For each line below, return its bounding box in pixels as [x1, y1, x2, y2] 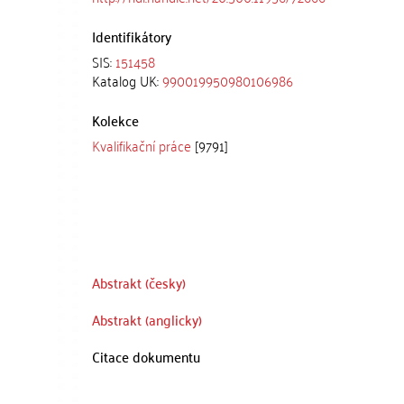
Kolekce [92, 106, 139, 133]
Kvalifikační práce [92, 132, 191, 158]
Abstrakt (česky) [92, 270, 186, 295]
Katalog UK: [92, 67, 162, 93]
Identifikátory [92, 23, 171, 49]
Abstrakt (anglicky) [92, 307, 202, 332]
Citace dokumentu [92, 344, 200, 369]
